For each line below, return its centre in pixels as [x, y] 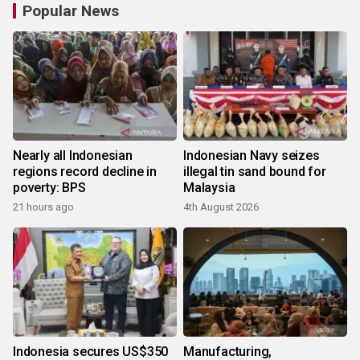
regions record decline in [85, 172]
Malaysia [209, 188]
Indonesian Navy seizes [252, 156]
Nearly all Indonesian [73, 156]
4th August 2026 [221, 207]
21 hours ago [43, 207]
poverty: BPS [49, 188]
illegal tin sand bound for [255, 172]
